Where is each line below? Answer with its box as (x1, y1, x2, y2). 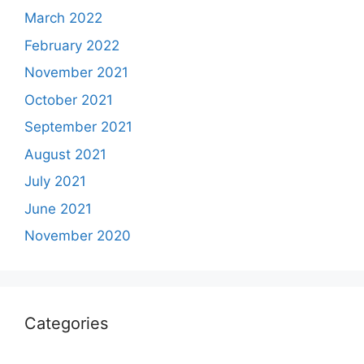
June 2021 (24, 200, 92, 217)
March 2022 (24, 10, 102, 26)
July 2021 (24, 173, 86, 189)
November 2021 (24, 64, 128, 80)
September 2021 (24, 119, 132, 135)
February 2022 (24, 37, 119, 54)
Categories (24, 314, 108, 333)
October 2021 (24, 91, 113, 108)
